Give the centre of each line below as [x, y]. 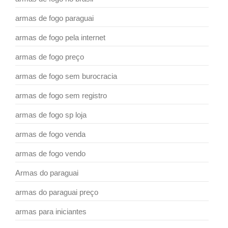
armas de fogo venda [50, 134]
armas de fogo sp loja [51, 115]
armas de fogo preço [50, 56]
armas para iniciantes [51, 211]
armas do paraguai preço [57, 192]
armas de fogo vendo [50, 153]
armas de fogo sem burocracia [66, 76]
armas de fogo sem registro [61, 95]
